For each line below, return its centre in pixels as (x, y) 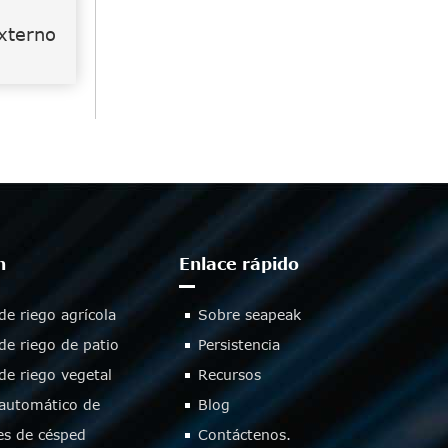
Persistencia (238, 344)
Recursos (229, 374)
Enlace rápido (238, 263)
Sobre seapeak (249, 314)
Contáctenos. (244, 434)
